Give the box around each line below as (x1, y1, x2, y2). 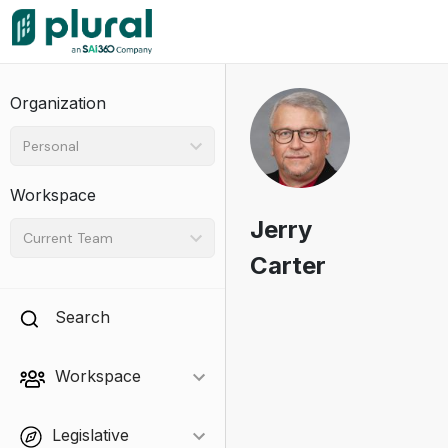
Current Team (23, 228, 113, 247)
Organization (10, 93, 106, 113)
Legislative (52, 425, 129, 445)
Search (55, 307, 110, 327)
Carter (249, 251, 326, 280)
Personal (23, 136, 79, 155)
